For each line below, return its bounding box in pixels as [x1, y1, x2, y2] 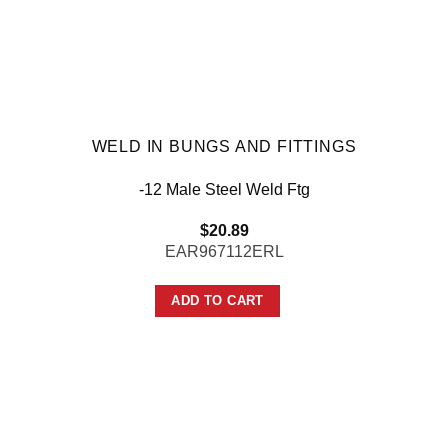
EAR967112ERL [164, 242, 284, 260]
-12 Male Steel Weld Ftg [138, 181, 310, 199]
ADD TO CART [171, 292, 264, 308]
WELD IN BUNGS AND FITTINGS [91, 138, 357, 156]
